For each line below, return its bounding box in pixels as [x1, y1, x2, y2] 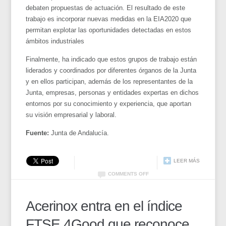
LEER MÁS [173, 157, 200, 163]
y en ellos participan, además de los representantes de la [26, 77, 193, 85]
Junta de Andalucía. [49, 129, 109, 137]
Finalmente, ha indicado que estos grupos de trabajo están [26, 55, 197, 63]
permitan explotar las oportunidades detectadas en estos [26, 26, 192, 34]
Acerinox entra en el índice [26, 198, 183, 214]
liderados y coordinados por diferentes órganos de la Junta [26, 66, 197, 74]
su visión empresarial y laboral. [26, 110, 117, 119]
